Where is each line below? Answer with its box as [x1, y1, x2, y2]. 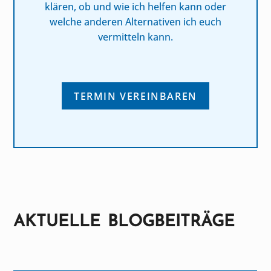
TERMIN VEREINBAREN [74, 89, 197, 103]
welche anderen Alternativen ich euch [50, 15, 221, 28]
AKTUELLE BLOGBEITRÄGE [13, 207, 235, 233]
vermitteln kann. [98, 30, 173, 44]
